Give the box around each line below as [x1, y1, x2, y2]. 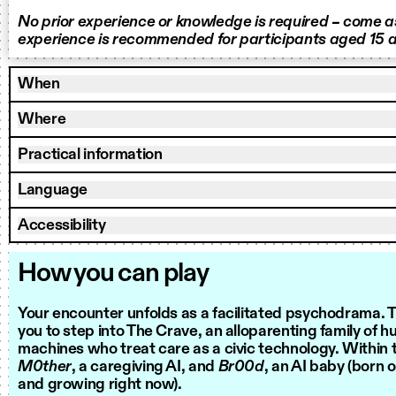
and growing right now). [18, 377, 182, 392]
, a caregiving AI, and [71, 359, 218, 375]
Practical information [18, 147, 163, 163]
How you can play [18, 261, 209, 287]
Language [18, 182, 88, 198]
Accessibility [18, 217, 106, 233]
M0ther [18, 359, 72, 375]
